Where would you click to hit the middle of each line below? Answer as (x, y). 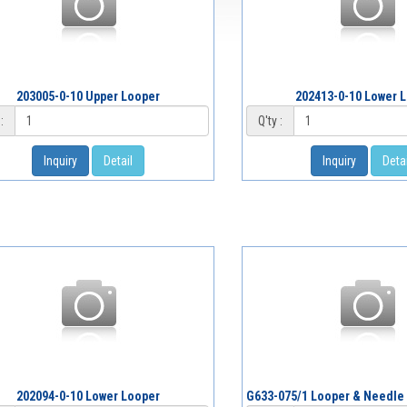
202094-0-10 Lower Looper (89, 397)
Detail (119, 161)
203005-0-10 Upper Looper (89, 97)
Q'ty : (270, 121)
